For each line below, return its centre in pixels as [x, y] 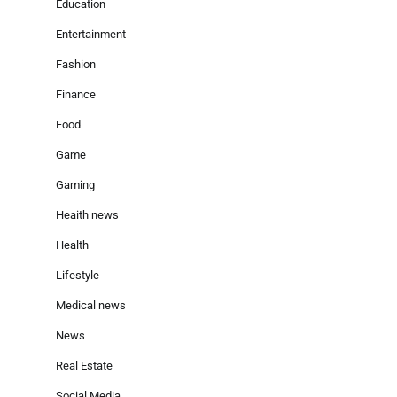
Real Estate [84, 365]
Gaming [75, 184]
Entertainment [91, 34]
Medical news [91, 305]
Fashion [76, 64]
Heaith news [87, 214]
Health [72, 245]
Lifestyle [78, 275]
